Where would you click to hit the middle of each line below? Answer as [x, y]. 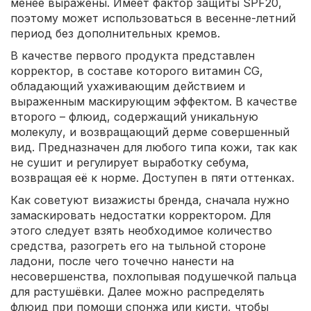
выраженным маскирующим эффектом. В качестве [154, 101]
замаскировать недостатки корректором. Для [141, 215]
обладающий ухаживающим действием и [128, 86]
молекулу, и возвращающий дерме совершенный [150, 132]
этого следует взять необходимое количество [141, 230]
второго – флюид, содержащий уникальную [134, 116]
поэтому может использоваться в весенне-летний [153, 18]
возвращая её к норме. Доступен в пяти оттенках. [152, 177]
